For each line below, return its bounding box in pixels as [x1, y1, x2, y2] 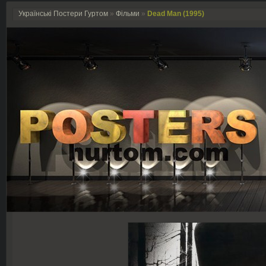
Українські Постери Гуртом [18, 9, 108, 18]
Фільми [116, 9, 140, 18]
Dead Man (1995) [147, 9, 204, 18]
